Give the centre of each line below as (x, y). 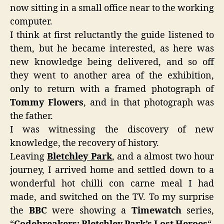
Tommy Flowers (47, 103)
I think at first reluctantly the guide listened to (112, 35)
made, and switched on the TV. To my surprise (112, 197)
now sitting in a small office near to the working (112, 8)
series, (197, 211)
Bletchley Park (79, 157)
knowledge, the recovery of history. (84, 143)
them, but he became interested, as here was (112, 49)
